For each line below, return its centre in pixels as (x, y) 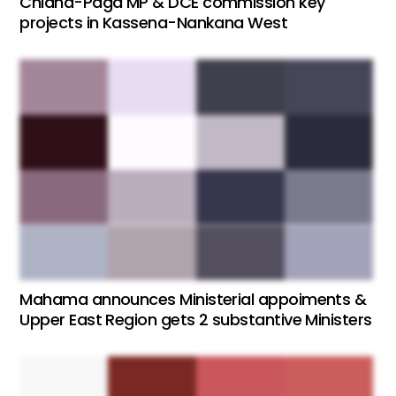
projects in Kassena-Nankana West (154, 23)
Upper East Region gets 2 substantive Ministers (196, 320)
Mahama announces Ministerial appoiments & (193, 300)
